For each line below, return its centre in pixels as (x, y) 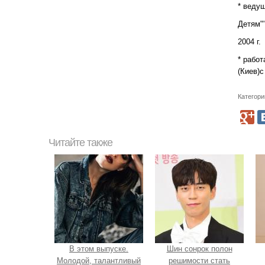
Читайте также (80, 142)
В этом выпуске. (99, 248)
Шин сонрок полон (199, 248)
